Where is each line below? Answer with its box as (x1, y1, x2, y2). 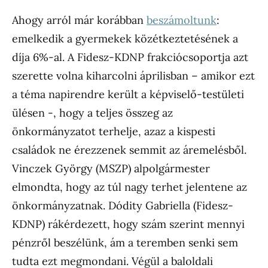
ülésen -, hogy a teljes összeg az (12, 106, 173, 120)
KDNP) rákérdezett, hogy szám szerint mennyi (12, 217, 245, 232)
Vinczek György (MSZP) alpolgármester (12, 162, 210, 176)
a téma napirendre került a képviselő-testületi (12, 87, 244, 102)
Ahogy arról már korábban (12, 13, 147, 28)
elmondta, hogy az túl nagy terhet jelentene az (12, 180, 247, 194)
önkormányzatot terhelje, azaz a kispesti (12, 124, 215, 139)
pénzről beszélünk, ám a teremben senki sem (12, 236, 238, 250)
